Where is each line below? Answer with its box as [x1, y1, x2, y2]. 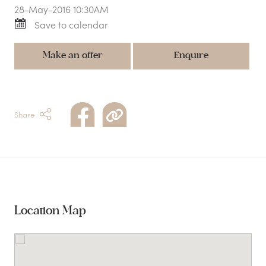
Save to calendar [34, 17, 108, 31]
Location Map [14, 205, 86, 217]
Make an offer [42, 50, 103, 61]
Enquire [174, 50, 208, 61]
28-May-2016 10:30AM [14, 2, 109, 16]
